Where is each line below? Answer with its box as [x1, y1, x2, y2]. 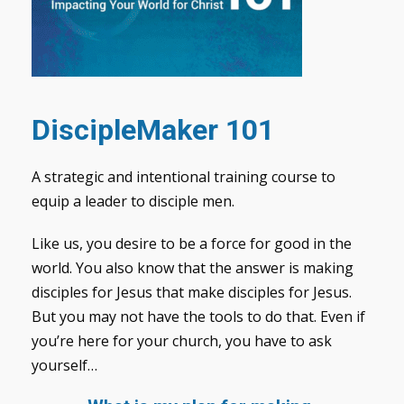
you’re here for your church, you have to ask [32, 330, 332, 351]
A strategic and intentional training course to [32, 166, 335, 187]
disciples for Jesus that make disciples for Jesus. [32, 281, 352, 302]
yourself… [32, 354, 97, 375]
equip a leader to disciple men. [32, 190, 234, 211]
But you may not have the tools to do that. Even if [32, 306, 365, 326]
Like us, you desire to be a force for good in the [32, 233, 352, 253]
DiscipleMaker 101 [32, 112, 274, 147]
